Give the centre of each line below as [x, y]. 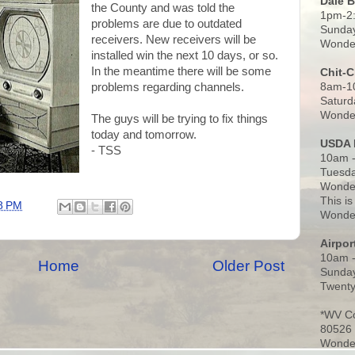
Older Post [248, 266]
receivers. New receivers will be [173, 39]
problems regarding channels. [167, 87]
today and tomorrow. [143, 134]
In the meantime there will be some [181, 71]
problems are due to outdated [166, 23]
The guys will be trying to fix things [179, 118]
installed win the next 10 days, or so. [184, 55]
